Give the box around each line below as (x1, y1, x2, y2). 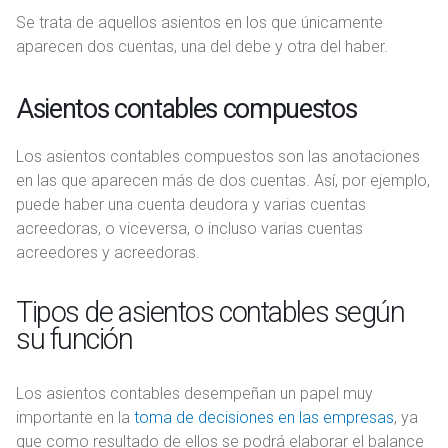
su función (16, 321, 133, 356)
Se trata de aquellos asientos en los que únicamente (16, 12, 383, 32)
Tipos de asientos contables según (16, 294, 405, 329)
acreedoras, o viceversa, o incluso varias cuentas (16, 218, 363, 238)
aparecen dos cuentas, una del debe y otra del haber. (16, 36, 388, 56)
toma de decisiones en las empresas (134, 407, 394, 427)
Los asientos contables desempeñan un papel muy (16, 383, 373, 403)
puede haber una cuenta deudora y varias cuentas (16, 194, 366, 214)
